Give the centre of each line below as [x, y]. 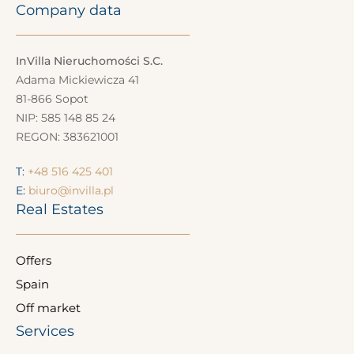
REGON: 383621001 [67, 136]
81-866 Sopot [52, 98]
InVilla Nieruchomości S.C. [89, 60]
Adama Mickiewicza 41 [77, 79]
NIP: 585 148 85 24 [66, 117]
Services [45, 331]
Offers [34, 260]
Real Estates [60, 209]
